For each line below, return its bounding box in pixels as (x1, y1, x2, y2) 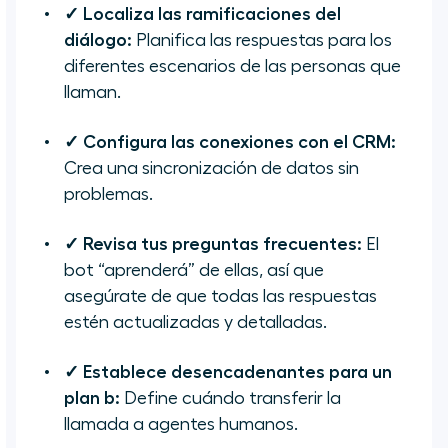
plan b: (64, 389, 120, 408)
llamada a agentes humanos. (64, 415, 298, 434)
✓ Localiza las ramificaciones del (64, 5, 341, 24)
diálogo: (64, 31, 132, 50)
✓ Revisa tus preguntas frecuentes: (64, 235, 362, 254)
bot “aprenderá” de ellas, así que (64, 261, 324, 280)
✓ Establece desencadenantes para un (64, 363, 392, 382)
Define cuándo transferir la (120, 389, 341, 408)
